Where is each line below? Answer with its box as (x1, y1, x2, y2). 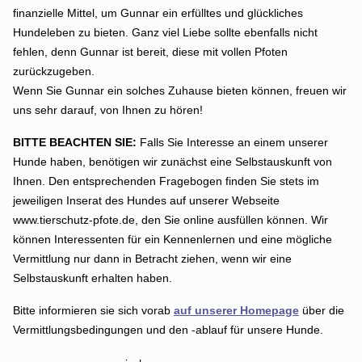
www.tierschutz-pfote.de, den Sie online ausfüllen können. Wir (13, 213, 328, 226)
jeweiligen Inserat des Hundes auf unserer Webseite (13, 193, 280, 207)
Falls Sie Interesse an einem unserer (137, 135, 328, 149)
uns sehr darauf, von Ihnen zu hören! (13, 103, 203, 116)
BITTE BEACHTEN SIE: (13, 135, 137, 149)
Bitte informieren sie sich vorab (13, 303, 174, 317)
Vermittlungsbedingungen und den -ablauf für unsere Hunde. (13, 322, 323, 336)
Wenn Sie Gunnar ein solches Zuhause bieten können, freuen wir (13, 83, 347, 97)
